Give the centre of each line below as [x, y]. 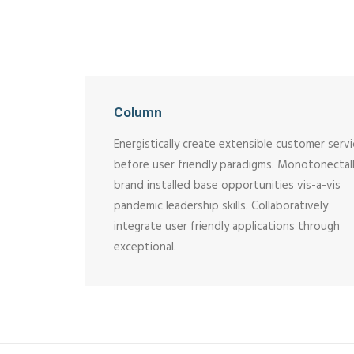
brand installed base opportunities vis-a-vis [227, 186]
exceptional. [145, 247]
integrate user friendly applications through [227, 227]
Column [138, 112]
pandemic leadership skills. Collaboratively [221, 206]
